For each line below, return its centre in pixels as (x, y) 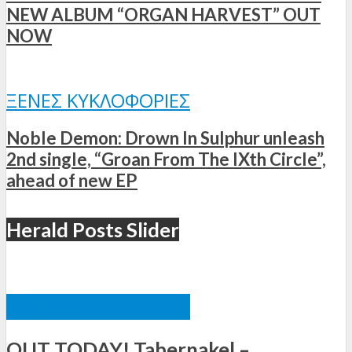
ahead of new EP (72, 181)
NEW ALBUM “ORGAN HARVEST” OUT (163, 15)
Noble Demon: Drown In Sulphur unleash (165, 138)
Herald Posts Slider (93, 230)
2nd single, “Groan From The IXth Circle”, (166, 159)
